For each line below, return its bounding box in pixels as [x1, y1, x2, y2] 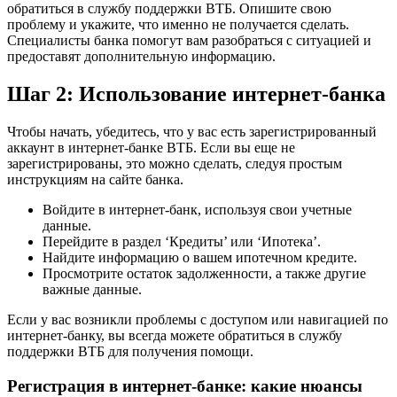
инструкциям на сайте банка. [7, 171, 183, 187]
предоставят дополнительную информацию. [7, 49, 276, 65]
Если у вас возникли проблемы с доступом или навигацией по [7, 311, 388, 327]
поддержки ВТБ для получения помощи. [7, 343, 253, 359]
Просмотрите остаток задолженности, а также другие [43, 265, 366, 281]
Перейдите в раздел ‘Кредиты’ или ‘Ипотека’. [43, 233, 321, 249]
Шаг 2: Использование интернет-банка [7, 82, 385, 105]
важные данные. [43, 281, 142, 297]
